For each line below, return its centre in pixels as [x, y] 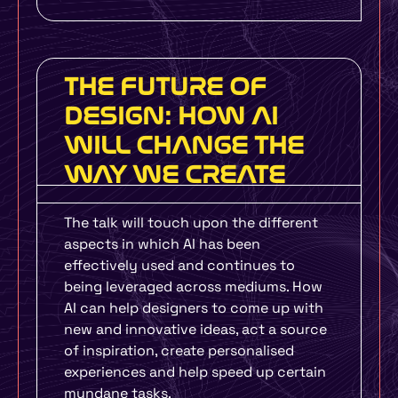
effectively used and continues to [179, 265]
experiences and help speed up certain [195, 372]
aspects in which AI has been [162, 244]
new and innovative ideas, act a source [195, 329]
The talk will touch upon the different [191, 223]
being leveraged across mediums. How [193, 287]
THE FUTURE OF [165, 87]
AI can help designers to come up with [194, 308]
